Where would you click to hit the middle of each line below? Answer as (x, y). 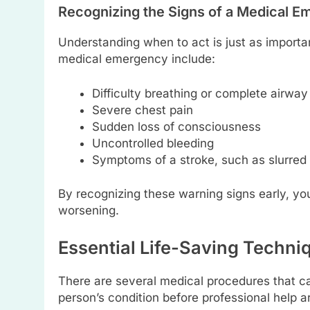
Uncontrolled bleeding (153, 143)
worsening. (89, 211)
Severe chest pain (142, 110)
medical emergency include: (137, 59)
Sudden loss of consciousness (176, 126)
